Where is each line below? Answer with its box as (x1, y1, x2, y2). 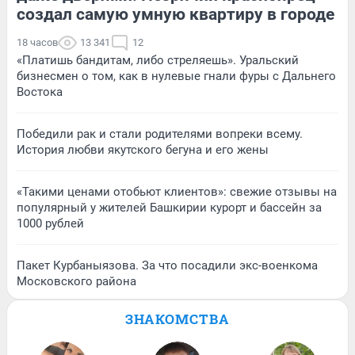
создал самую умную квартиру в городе (17, 5, 334, 25)
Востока (17, 85, 63, 100)
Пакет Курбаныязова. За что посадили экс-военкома (17, 258, 318, 273)
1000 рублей (17, 216, 84, 231)
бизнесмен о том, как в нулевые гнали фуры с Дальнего (17, 69, 336, 84)
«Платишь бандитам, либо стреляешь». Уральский (17, 53, 299, 68)
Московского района (17, 274, 136, 289)
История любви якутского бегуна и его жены (17, 143, 269, 158)
